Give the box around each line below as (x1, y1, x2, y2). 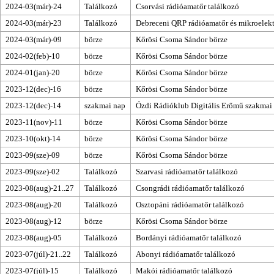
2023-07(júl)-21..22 (6, 249, 71, 259)
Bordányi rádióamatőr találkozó (136, 232, 242, 242)
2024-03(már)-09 (6, 34, 62, 44)
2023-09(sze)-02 (6, 166, 60, 176)
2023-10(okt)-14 (6, 133, 61, 143)
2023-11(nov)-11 (6, 117, 62, 127)
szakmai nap (84, 100, 125, 110)
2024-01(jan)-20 (6, 67, 60, 77)
